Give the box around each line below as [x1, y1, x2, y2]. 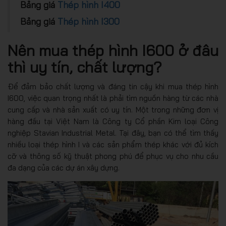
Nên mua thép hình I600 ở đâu [8, 41, 218, 61]
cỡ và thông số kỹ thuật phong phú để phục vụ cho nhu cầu [8, 151, 218, 161]
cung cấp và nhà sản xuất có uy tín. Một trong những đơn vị [8, 105, 218, 115]
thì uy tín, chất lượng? [8, 58, 162, 77]
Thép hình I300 [58, 16, 120, 27]
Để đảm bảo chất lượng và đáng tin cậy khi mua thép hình [8, 82, 218, 92]
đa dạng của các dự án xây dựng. [8, 163, 120, 173]
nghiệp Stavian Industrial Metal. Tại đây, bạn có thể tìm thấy [8, 128, 218, 138]
